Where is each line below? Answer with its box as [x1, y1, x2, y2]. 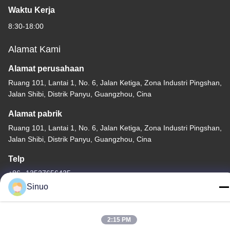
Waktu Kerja [8, 5, 55, 14]
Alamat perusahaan [8, 64, 84, 73]
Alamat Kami [8, 44, 61, 54]
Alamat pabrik [8, 109, 62, 118]
